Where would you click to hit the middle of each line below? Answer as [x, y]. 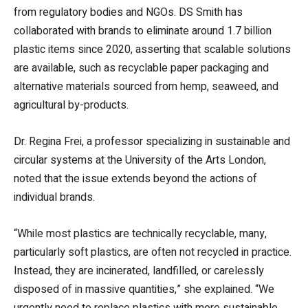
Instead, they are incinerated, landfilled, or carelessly [139, 271]
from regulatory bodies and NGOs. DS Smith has [128, 12]
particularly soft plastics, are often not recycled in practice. [153, 252]
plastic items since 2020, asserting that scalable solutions [152, 49]
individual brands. [54, 197]
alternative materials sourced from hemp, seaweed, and [146, 86]
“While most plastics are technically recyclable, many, [140, 233]
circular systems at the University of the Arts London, [140, 160]
